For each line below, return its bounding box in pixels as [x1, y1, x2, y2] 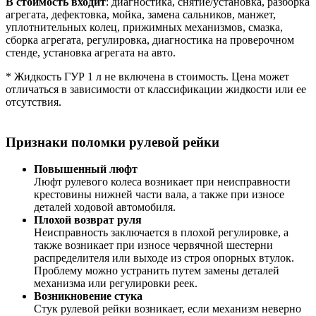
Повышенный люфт [34, 163, 138, 176]
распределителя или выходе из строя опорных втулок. [34, 252, 294, 265]
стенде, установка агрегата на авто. [6, 46, 176, 59]
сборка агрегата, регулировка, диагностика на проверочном [6, 33, 294, 46]
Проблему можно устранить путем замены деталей [34, 265, 279, 277]
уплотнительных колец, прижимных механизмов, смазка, [6, 20, 283, 33]
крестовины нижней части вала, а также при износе [34, 188, 284, 201]
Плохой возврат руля [34, 214, 142, 226]
